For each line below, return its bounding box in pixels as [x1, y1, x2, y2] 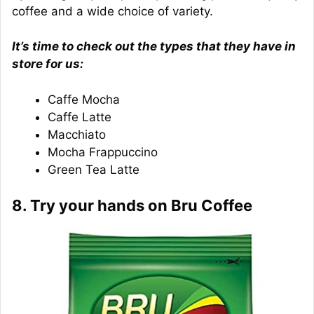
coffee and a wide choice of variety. [12, 4, 213, 18]
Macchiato [48, 127, 106, 142]
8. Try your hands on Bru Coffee [12, 196, 252, 215]
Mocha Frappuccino [48, 144, 158, 159]
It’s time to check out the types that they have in [12, 39, 296, 54]
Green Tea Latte [48, 162, 139, 177]
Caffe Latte [48, 109, 111, 124]
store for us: [12, 57, 83, 71]
